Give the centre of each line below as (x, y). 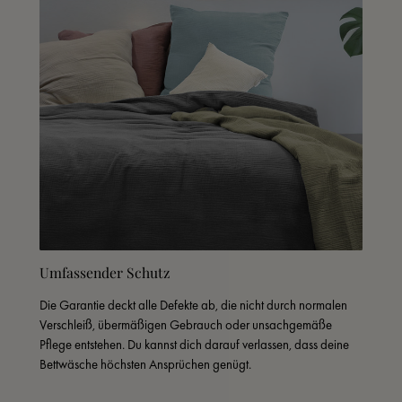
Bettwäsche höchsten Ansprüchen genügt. (145, 364)
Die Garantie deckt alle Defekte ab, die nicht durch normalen (193, 305)
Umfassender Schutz (105, 273)
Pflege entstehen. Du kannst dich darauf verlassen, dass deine (194, 345)
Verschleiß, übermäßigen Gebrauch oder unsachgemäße (186, 325)
